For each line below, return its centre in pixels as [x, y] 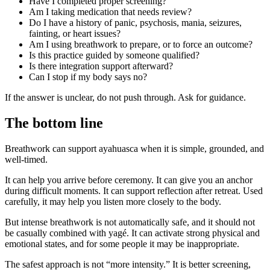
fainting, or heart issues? [75, 34]
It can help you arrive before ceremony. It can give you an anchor [129, 180]
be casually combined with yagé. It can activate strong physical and [132, 233]
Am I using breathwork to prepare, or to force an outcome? [141, 45]
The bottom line [54, 123]
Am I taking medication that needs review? [110, 12]
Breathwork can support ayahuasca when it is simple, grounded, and [134, 149]
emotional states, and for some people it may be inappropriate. [122, 244]
